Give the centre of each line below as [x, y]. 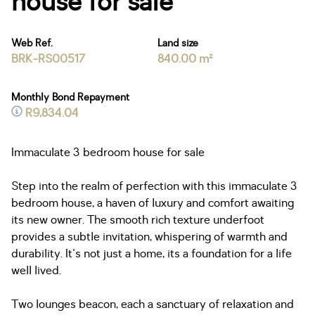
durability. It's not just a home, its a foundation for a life [152, 254]
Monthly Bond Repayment [70, 97]
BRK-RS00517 [48, 59]
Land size [178, 43]
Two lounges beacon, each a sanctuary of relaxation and [153, 304]
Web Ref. [32, 43]
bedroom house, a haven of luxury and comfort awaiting [153, 203]
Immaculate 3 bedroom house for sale [108, 153]
